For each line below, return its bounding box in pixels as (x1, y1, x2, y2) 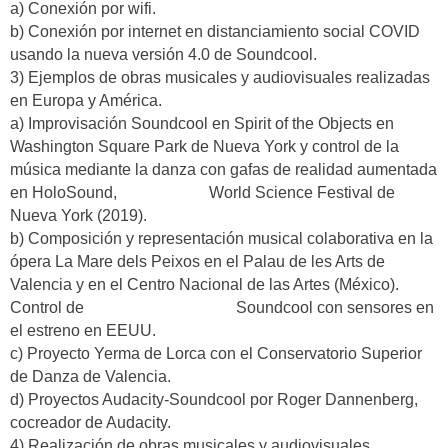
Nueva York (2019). (10, 207, 147, 225)
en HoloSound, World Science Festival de (10, 184, 395, 202)
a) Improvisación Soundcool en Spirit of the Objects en (10, 115, 394, 133)
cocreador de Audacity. (10, 414, 171, 432)
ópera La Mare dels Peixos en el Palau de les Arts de (10, 253, 385, 271)
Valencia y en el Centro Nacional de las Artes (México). (10, 276, 399, 294)
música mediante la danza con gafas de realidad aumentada (10, 161, 437, 179)
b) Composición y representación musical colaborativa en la (10, 230, 433, 248)
